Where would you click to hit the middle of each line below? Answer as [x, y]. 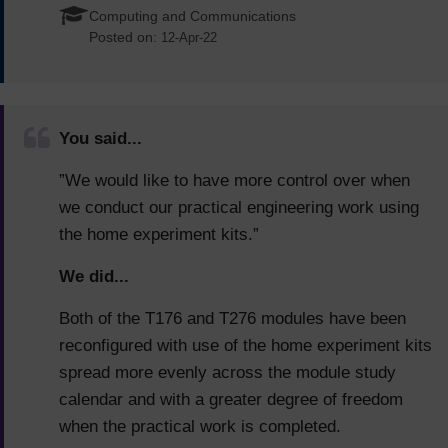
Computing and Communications [192, 17]
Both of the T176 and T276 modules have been [232, 319]
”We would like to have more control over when [234, 181]
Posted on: [125, 38]
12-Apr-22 [189, 38]
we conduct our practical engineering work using [239, 208]
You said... [100, 139]
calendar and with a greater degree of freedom [231, 400]
